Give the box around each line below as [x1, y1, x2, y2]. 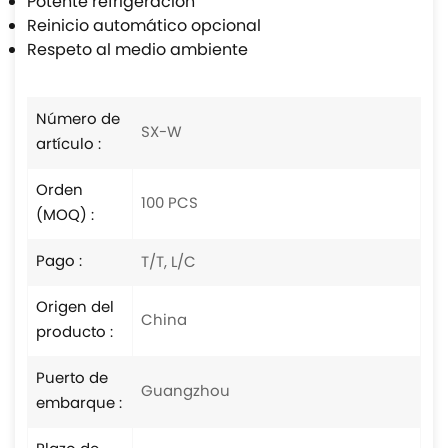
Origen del [36, 296, 114, 322]
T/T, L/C [141, 250, 196, 276]
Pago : [36, 250, 82, 276]
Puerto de [36, 367, 108, 393]
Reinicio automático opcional [27, 14, 261, 41]
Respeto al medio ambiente [27, 38, 248, 65]
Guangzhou [141, 380, 230, 406]
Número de [36, 108, 120, 134]
